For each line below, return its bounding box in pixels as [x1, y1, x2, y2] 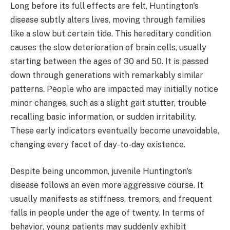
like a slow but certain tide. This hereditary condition [10, 29, 211, 39]
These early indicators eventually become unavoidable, [10, 126, 219, 136]
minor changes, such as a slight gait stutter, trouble [10, 98, 206, 108]
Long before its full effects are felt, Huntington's [10, 1, 199, 11]
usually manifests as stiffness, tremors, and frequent [10, 194, 212, 204]
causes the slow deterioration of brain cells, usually [10, 43, 206, 52]
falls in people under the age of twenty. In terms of [10, 207, 205, 218]
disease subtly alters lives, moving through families [10, 15, 205, 25]
